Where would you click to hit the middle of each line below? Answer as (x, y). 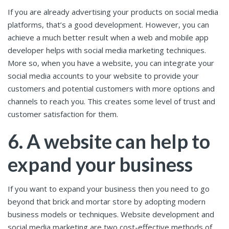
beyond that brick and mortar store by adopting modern (107, 201)
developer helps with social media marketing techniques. (107, 50)
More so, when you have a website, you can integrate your (111, 63)
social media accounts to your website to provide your (103, 76)
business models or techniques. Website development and (111, 214)
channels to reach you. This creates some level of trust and (111, 101)
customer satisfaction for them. (63, 114)
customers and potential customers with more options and (111, 89)
